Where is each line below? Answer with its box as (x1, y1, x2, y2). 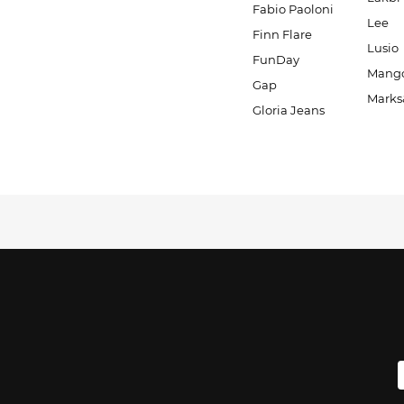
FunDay (252, 52, 299, 67)
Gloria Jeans (252, 103, 325, 117)
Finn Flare (252, 27, 312, 41)
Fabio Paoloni (252, 2, 334, 16)
